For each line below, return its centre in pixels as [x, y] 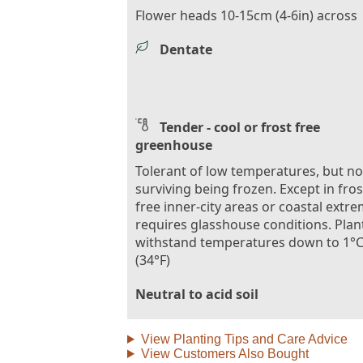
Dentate [186, 49]
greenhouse [174, 145]
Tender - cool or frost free [240, 127]
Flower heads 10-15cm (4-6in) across [246, 15]
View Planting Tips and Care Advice [244, 339]
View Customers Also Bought [224, 354]
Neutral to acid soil [197, 294]
